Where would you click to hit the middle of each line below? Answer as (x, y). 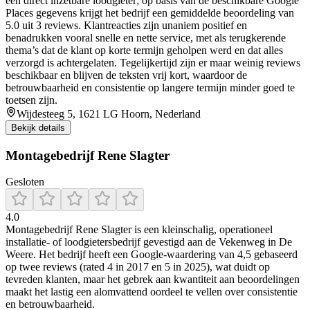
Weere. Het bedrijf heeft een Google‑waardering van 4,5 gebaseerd (152, 255)
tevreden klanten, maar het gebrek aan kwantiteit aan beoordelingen (153, 280)
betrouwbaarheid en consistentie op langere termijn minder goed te (150, 88)
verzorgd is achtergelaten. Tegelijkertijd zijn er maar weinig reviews (153, 63)
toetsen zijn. (31, 100)
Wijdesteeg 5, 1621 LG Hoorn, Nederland (109, 114)
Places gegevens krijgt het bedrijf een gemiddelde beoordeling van (150, 13)
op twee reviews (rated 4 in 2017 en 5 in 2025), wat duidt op (138, 267)
